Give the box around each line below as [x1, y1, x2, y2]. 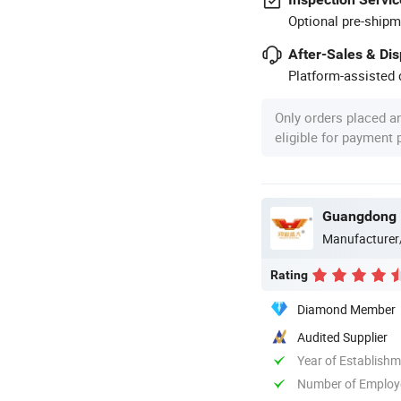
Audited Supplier [297, 328, 388, 346]
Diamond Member [297, 300, 396, 318]
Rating [270, 267, 308, 282]
